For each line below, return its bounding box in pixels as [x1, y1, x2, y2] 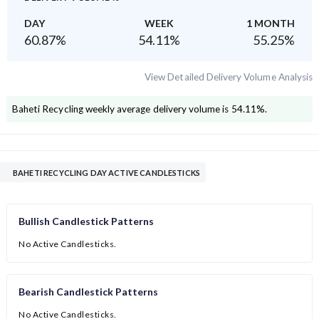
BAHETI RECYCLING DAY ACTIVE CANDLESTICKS [90, 168, 200, 178]
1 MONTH [246, 17, 295, 30]
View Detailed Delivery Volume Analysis [145, 71, 313, 83]
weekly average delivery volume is [85, 103, 229, 115]
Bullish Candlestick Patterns [19, 215, 154, 228]
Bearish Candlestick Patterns [19, 286, 158, 298]
